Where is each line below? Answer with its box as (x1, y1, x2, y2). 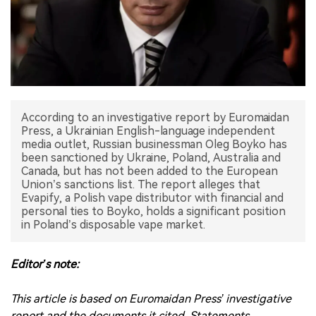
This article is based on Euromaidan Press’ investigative (11, 291, 291, 305)
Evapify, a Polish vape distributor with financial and (21, 190, 284, 205)
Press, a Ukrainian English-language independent (21, 123, 275, 138)
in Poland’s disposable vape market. (21, 217, 205, 231)
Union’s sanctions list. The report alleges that (21, 177, 260, 191)
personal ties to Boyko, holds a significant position (21, 204, 286, 218)
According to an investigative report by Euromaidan (21, 110, 289, 124)
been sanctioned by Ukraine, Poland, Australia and (21, 150, 281, 164)
